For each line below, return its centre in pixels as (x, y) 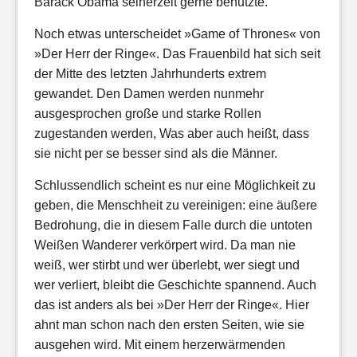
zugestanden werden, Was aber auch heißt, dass (171, 133)
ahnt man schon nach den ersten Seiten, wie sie (169, 325)
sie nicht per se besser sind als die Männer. (155, 153)
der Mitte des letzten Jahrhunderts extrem (150, 74)
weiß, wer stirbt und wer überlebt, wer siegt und (167, 265)
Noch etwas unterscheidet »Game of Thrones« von (177, 34)
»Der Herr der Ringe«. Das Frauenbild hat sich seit (177, 54)
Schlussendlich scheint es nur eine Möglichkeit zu (175, 185)
